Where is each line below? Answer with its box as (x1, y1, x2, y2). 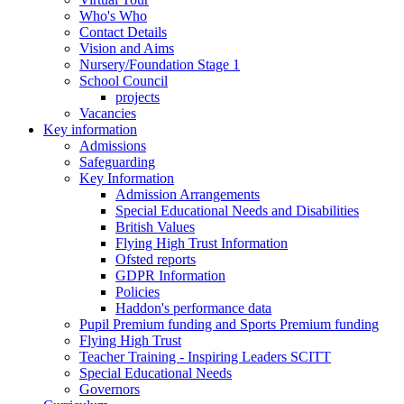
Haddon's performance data (115, 300, 271, 317)
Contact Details (79, 24, 167, 41)
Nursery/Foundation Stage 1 (79, 57, 240, 73)
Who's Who (79, 8, 147, 24)
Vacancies (79, 106, 136, 122)
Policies (115, 284, 160, 300)
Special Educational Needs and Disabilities (115, 203, 359, 219)
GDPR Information (115, 268, 225, 284)
